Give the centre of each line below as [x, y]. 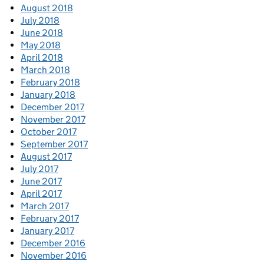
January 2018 [48, 94]
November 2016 [54, 255]
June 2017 [41, 181]
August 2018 [47, 8]
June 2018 [42, 32]
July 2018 [40, 20]
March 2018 [45, 70]
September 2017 [54, 144]
